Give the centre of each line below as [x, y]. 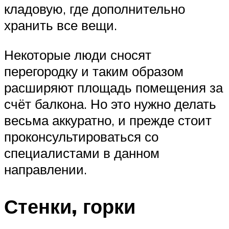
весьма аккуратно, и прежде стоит [108, 120]
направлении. [45, 169]
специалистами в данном [82, 153]
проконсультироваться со [81, 136]
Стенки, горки [70, 206]
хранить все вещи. [61, 25]
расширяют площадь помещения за [113, 87]
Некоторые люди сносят [78, 54]
